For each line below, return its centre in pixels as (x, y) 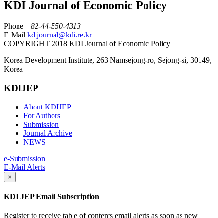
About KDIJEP (47, 107)
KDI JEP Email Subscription (52, 196)
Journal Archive (48, 133)
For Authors (42, 115)
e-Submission (25, 158)
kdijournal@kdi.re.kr (59, 35)
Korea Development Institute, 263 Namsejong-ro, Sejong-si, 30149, (108, 60)
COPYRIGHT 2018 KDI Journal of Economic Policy (87, 44)
